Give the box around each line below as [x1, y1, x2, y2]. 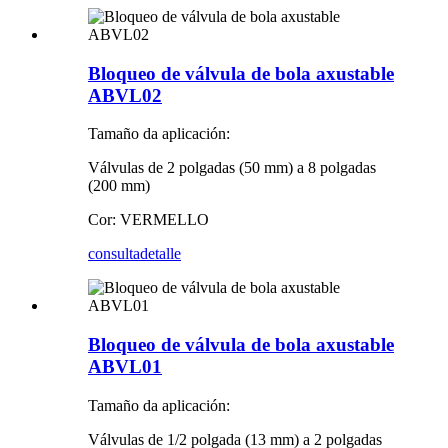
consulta [88, 245, 140, 263]
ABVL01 [88, 356, 162, 378]
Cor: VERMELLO [88, 211, 209, 229]
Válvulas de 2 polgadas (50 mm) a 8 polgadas [88, 159, 376, 177]
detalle [140, 245, 181, 263]
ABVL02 [88, 84, 162, 106]
